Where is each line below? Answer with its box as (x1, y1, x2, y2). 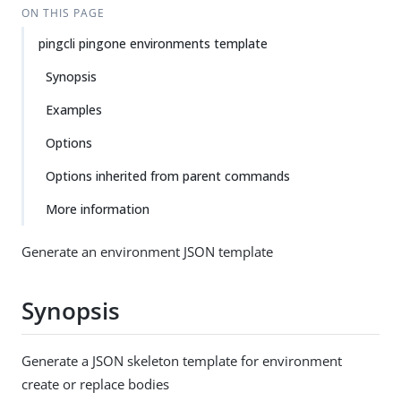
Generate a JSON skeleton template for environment (21, 351, 342, 370)
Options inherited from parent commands (46, 167, 290, 184)
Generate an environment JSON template (21, 243, 273, 260)
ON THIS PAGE (21, 5, 105, 21)
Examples (46, 101, 102, 118)
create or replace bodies (21, 374, 169, 393)
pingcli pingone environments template (38, 35, 268, 52)
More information (46, 200, 149, 218)
